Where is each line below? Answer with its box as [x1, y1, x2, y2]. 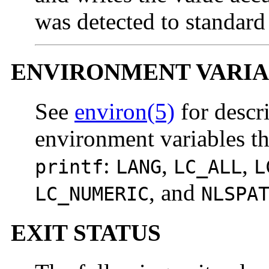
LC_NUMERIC [35, 183, 149, 205]
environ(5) [74, 98, 175, 125]
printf [35, 156, 103, 178]
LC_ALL [174, 156, 242, 178]
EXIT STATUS [11, 219, 161, 246]
